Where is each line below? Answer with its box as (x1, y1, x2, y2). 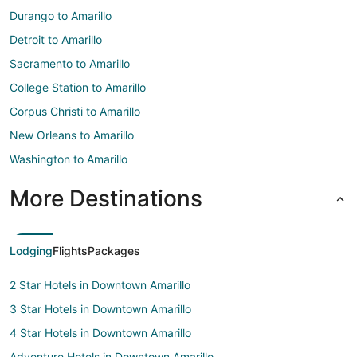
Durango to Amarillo (10, 9, 112, 22)
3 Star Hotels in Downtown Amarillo (10, 302, 191, 316)
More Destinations (10, 185, 202, 212)
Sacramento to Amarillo (10, 57, 130, 70)
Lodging (10, 244, 53, 257)
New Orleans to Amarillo (10, 128, 134, 142)
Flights (53, 244, 88, 257)
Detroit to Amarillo (10, 33, 102, 46)
